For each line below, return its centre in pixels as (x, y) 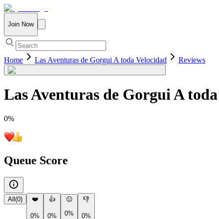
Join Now (21, 24)
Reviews (192, 60)
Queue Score (36, 161)
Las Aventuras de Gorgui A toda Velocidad (101, 60)
